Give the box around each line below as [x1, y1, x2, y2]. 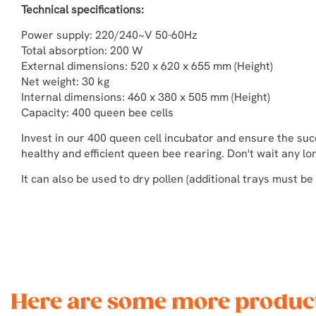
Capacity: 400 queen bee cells [21, 105, 174, 120]
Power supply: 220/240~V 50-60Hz [21, 28, 197, 42]
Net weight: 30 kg [21, 74, 109, 89]
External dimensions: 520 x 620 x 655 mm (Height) [21, 59, 273, 73]
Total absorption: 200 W [21, 43, 142, 58]
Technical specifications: [21, 2, 144, 17]
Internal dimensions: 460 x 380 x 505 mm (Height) [21, 90, 270, 104]
